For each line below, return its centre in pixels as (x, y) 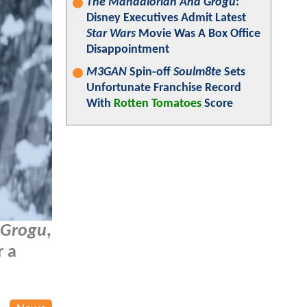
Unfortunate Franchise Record (164, 88)
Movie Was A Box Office (198, 34)
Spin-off (150, 72)
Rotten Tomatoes (158, 104)
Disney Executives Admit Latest (166, 18)
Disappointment (128, 50)
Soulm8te (197, 72)
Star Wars (111, 34)
